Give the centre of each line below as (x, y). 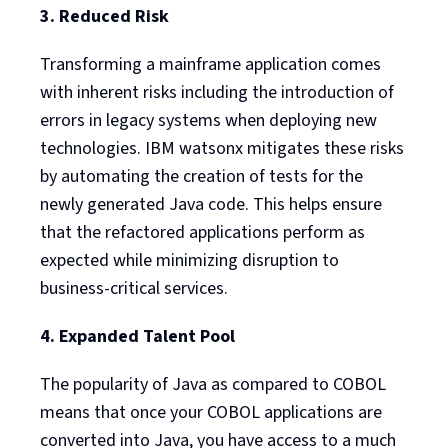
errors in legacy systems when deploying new (208, 120)
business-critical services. (134, 288)
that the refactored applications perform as (202, 232)
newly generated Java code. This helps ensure (211, 204)
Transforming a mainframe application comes (210, 64)
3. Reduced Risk (104, 16)
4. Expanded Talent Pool (137, 336)
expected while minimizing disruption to (189, 260)
